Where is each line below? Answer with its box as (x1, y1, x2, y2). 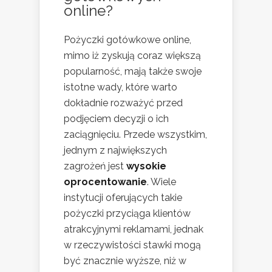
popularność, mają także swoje (64, 66, 202, 78)
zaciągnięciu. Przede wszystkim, (64, 129, 207, 141)
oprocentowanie (64, 176, 147, 188)
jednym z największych (64, 144, 167, 157)
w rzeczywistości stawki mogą (64, 239, 201, 251)
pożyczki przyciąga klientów (64, 208, 191, 220)
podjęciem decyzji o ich (64, 113, 169, 125)
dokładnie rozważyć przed (64, 97, 183, 109)
